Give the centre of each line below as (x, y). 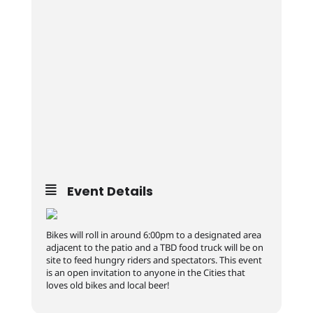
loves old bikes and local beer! (108, 285)
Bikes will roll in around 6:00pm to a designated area (153, 235)
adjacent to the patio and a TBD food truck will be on (154, 247)
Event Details (110, 191)
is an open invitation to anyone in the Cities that (145, 272)
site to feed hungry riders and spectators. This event (154, 260)
